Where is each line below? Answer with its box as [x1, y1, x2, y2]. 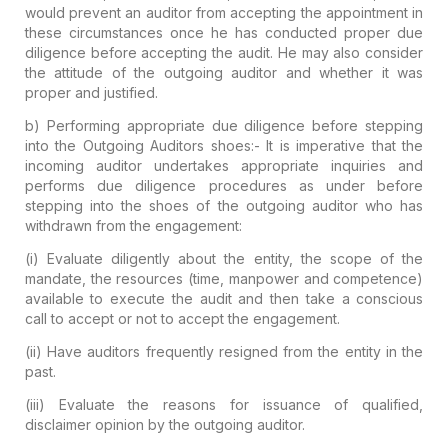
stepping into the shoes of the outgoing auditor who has [24, 196, 424, 214]
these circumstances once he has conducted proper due [24, 23, 424, 41]
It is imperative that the [259, 136, 424, 154]
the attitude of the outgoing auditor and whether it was [24, 63, 424, 81]
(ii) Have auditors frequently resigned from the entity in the [24, 342, 424, 360]
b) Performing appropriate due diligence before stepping [24, 116, 424, 134]
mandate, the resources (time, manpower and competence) [24, 269, 424, 287]
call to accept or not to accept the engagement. [24, 309, 340, 327]
